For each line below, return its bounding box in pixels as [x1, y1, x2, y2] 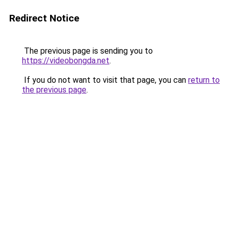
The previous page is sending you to [22, 46, 153, 56]
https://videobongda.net [22, 56, 109, 65]
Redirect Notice [9, 12, 79, 24]
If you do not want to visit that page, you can [22, 75, 188, 85]
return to [188, 75, 220, 85]
